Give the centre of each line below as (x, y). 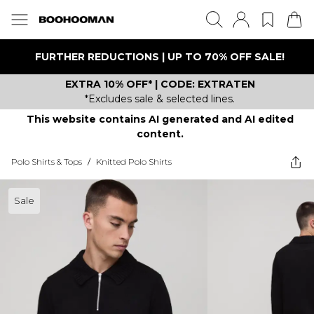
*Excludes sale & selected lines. (160, 99)
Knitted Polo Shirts (134, 162)
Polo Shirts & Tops (47, 162)
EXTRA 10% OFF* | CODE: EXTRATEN (160, 84)
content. (160, 134)
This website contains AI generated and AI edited (160, 119)
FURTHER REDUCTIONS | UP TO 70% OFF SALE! (160, 56)
